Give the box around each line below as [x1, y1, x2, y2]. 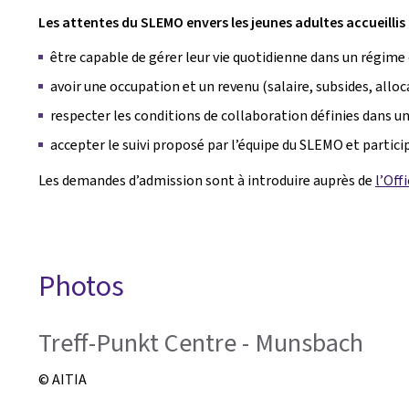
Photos [38, 267, 124, 305]
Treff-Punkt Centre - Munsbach [38, 326, 363, 360]
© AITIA [38, 369, 87, 389]
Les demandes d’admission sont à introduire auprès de [38, 171, 375, 190]
